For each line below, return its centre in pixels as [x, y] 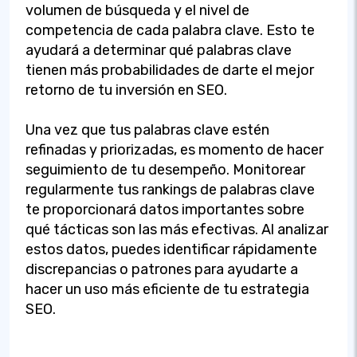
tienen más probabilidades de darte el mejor [170, 70]
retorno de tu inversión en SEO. [126, 90]
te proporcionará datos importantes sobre [165, 209]
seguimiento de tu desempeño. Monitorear [165, 169]
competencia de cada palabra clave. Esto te [170, 30]
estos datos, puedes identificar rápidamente [171, 249]
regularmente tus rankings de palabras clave [170, 189]
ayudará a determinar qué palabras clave [159, 50]
